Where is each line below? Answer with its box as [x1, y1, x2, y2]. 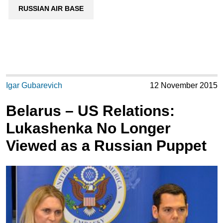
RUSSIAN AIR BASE [18, 4, 84, 13]
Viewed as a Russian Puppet [5, 137, 207, 154]
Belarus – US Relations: [5, 103, 175, 119]
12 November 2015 [149, 81, 218, 90]
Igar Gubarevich [5, 81, 62, 90]
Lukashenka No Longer [5, 120, 171, 137]
